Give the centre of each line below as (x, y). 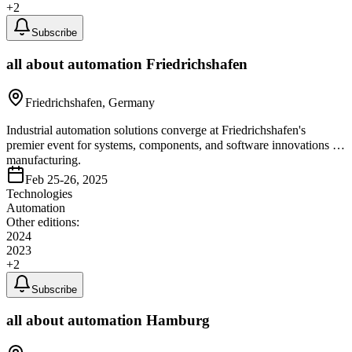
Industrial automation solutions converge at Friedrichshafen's (156, 130)
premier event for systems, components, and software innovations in (174, 145)
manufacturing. (44, 159)
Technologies (39, 193)
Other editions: (43, 222)
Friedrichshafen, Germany (90, 102)
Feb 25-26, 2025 (66, 179)
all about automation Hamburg (108, 321)
